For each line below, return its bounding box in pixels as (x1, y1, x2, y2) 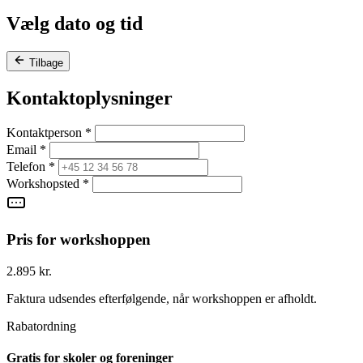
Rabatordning (6, 318, 76, 333)
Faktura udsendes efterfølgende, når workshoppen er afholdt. (6, 291, 317, 305)
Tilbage (29, 56, 63, 69)
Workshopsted (6, 177, 83, 191)
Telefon (6, 160, 49, 174)
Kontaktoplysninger (6, 87, 173, 109)
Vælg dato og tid (6, 12, 143, 34)
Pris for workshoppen (6, 231, 151, 249)
